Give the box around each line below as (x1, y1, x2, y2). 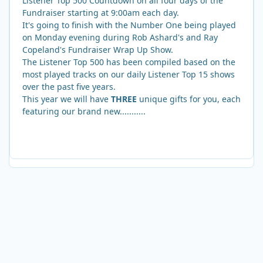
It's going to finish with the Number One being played (22, 19, 236, 31)
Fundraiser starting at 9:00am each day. (22, 6, 179, 18)
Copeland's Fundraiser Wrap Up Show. (22, 43, 173, 55)
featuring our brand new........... (22, 105, 146, 117)
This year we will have (22, 93, 111, 104)
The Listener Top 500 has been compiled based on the (22, 56, 235, 68)
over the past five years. (22, 80, 116, 92)
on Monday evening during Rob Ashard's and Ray (22, 31, 218, 43)
